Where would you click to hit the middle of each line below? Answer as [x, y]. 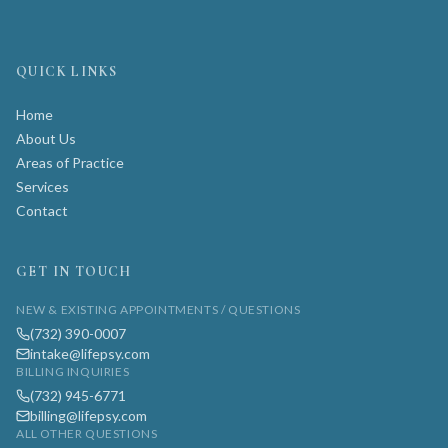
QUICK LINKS [67, 71]
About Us [46, 138]
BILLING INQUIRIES [73, 371]
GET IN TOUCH [74, 271]
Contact [42, 210]
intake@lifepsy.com [90, 353]
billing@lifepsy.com [88, 415]
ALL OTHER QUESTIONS [87, 433]
